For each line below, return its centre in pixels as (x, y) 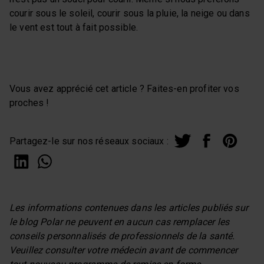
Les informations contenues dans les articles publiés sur (129, 207)
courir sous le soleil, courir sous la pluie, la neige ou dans (130, 13)
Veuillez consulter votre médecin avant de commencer (124, 250)
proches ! (29, 103)
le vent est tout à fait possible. (74, 27)
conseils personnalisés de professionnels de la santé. (122, 236)
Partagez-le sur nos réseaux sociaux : (89, 141)
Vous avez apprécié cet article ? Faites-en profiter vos (124, 88)
